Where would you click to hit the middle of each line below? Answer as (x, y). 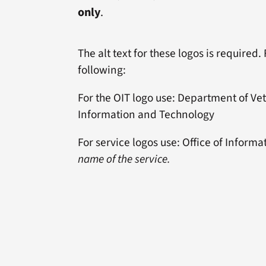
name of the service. (124, 159)
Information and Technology (146, 114)
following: (102, 70)
